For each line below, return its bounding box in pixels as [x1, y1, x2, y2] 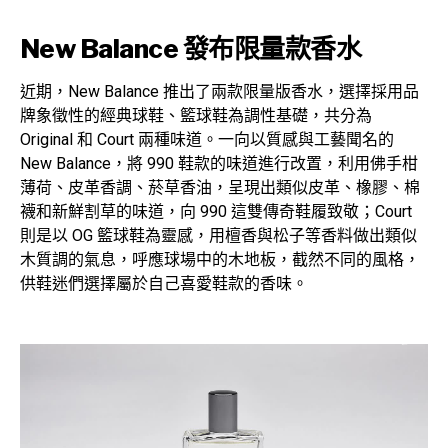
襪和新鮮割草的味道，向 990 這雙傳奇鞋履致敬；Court [20, 202, 412, 222]
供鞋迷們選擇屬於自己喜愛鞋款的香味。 [20, 274, 308, 294]
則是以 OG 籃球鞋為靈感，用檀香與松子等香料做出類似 [20, 226, 417, 246]
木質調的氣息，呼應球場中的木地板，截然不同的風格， [20, 250, 420, 270]
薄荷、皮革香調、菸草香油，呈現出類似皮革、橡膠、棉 [20, 178, 420, 198]
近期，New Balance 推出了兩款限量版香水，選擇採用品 [20, 82, 419, 102]
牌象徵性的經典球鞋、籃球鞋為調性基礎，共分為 [20, 106, 372, 126]
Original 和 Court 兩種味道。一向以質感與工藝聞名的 [20, 130, 394, 150]
